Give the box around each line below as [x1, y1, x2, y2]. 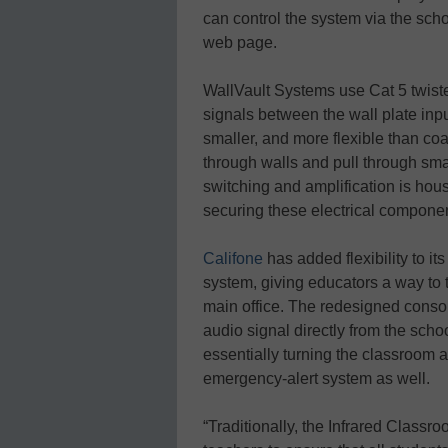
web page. [203, 33, 277, 51]
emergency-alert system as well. [203, 369, 430, 387]
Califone [203, 249, 263, 267]
